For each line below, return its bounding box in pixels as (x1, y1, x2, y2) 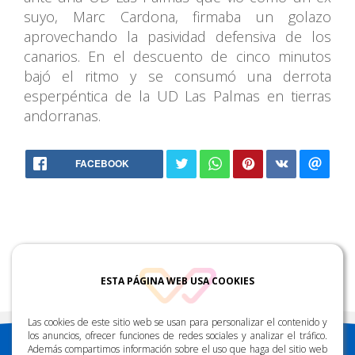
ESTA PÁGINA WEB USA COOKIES (101, 274, 254, 288)
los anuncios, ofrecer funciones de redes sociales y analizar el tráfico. (28, 329, 327, 342)
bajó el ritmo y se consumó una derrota (24, 66, 331, 86)
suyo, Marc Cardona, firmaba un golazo (24, 6, 331, 26)
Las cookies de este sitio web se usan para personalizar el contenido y (28, 315, 327, 329)
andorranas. (24, 105, 101, 125)
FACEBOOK (75, 155, 129, 170)
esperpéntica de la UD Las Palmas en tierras (24, 86, 331, 105)
